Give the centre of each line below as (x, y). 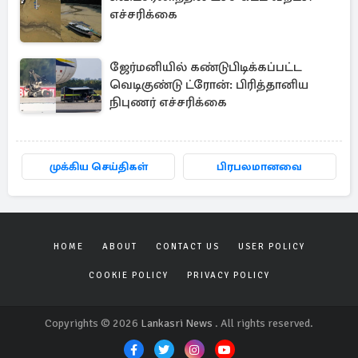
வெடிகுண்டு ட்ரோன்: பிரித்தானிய (209, 85)
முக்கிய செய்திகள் (98, 167)
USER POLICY (271, 247)
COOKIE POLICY (128, 275)
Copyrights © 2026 (93, 323)
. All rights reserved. (263, 323)
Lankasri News (177, 323)
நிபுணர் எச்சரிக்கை (168, 102)
